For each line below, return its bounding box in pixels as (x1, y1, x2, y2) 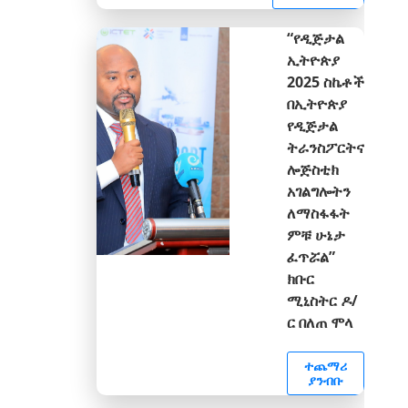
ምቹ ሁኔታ (287, 225, 345, 245)
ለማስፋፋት (287, 203, 350, 223)
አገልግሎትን (287, 181, 351, 201)
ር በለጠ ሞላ (287, 312, 352, 332)
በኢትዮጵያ (287, 94, 347, 114)
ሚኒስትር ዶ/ (287, 291, 358, 311)
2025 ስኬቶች (287, 72, 364, 92)
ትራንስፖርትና (287, 138, 364, 158)
